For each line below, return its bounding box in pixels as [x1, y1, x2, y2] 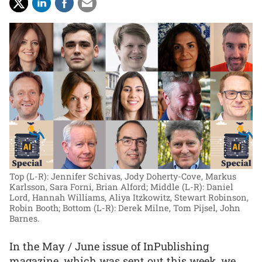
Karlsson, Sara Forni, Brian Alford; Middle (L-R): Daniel [9, 181, 233, 192]
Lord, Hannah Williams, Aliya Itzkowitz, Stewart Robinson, [9, 192, 249, 203]
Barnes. [9, 213, 39, 224]
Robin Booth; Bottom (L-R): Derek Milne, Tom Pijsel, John [9, 202, 240, 213]
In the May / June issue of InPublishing [9, 239, 209, 253]
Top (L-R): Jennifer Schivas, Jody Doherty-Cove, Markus [9, 171, 236, 182]
